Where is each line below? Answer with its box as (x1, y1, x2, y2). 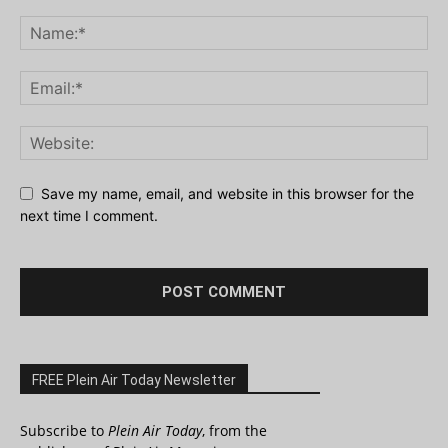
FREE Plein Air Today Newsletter (32, 372, 236, 389)
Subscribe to (20, 421, 108, 441)
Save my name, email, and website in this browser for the (41, 184, 414, 202)
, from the (202, 421, 267, 441)
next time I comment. (20, 207, 158, 225)
